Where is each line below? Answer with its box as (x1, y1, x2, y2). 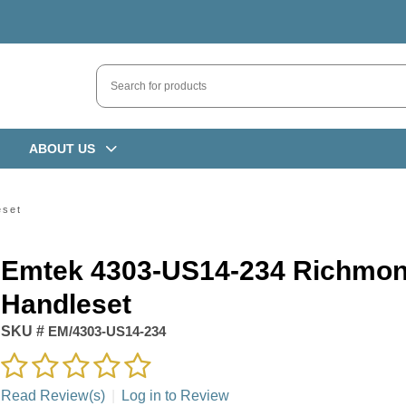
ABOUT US (28, 140, 95, 156)
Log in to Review (121, 388, 229, 404)
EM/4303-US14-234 (43, 324, 166, 340)
